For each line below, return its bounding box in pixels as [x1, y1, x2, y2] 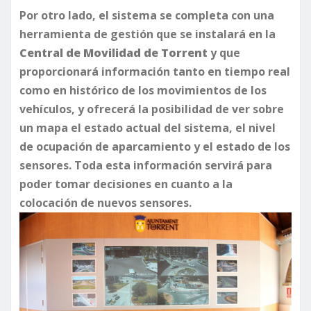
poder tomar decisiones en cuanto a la [19, 176, 233, 192]
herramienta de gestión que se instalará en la [19, 26, 276, 42]
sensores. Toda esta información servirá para [19, 157, 272, 173]
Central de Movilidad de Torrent [19, 44, 208, 60]
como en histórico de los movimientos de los [19, 82, 267, 98]
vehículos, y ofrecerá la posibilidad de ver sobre [19, 101, 284, 117]
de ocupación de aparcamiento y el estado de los [19, 138, 290, 154]
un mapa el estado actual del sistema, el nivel [19, 119, 276, 135]
